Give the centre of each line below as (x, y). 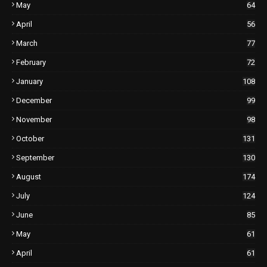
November (34, 120)
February (31, 63)
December (34, 101)
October (30, 139)
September (35, 158)
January (30, 82)
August (29, 177)
